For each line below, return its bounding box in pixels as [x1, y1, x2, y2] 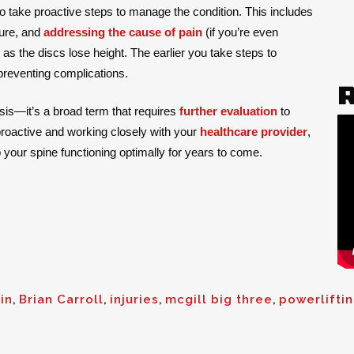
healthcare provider [200, 124, 307, 138]
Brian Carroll [19, 292, 104, 307]
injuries [110, 292, 159, 307]
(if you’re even [202, 24, 278, 39]
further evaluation [179, 104, 277, 118]
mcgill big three [165, 292, 273, 307]
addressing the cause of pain [43, 24, 202, 39]
